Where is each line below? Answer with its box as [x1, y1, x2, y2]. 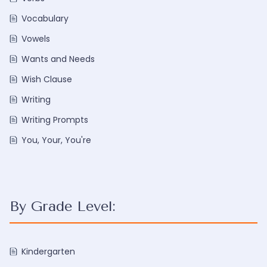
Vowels [21, 33, 50, 45]
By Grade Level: [10, 198, 116, 215]
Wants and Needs [21, 53, 95, 65]
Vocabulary [21, 13, 69, 24]
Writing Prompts [21, 114, 88, 126]
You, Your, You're [21, 134, 91, 146]
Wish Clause [21, 73, 72, 85]
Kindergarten [21, 246, 75, 257]
